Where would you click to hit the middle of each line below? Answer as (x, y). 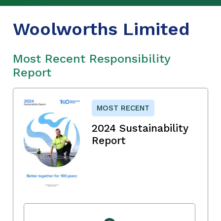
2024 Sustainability (140, 128)
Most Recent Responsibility (92, 58)
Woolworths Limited (101, 29)
